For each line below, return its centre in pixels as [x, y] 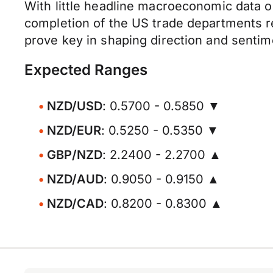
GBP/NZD [75, 155]
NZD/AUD [75, 179]
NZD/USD [75, 106]
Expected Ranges [86, 70]
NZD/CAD [75, 204]
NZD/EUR [74, 130]
